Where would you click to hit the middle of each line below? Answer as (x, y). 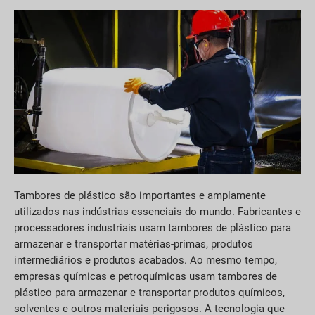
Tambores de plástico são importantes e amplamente (140, 195)
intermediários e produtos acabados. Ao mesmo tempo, (146, 260)
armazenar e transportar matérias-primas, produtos (134, 244)
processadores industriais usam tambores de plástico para (153, 227)
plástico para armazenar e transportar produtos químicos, (149, 292)
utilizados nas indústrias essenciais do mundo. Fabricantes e (157, 211)
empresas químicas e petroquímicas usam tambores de (146, 276)
